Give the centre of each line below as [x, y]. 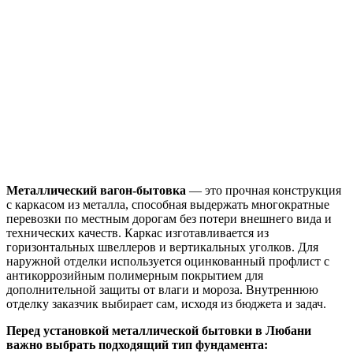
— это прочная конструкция [264, 190]
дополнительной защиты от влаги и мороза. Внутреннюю [162, 289]
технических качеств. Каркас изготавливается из [137, 232]
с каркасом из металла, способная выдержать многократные [168, 204]
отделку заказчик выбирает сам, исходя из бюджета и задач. [166, 303]
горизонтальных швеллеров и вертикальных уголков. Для [162, 247]
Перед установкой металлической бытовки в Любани [159, 330]
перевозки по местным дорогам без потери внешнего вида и [169, 218]
